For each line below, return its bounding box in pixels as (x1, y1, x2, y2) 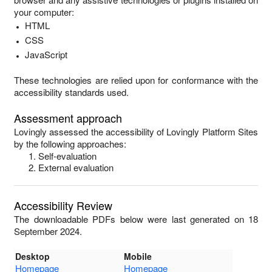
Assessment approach (14, 110, 122, 126)
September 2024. (14, 225, 82, 237)
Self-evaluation (38, 149, 97, 162)
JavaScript (24, 48, 67, 61)
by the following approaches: (14, 137, 126, 150)
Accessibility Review (14, 197, 112, 213)
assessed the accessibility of (47, 125, 167, 138)
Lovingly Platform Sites (166, 125, 259, 138)
